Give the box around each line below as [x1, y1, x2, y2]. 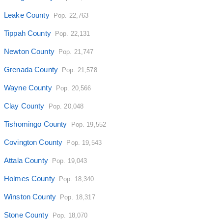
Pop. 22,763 [53, 12, 89, 20]
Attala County [4, 156, 48, 165]
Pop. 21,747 [58, 48, 94, 56]
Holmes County [4, 174, 55, 183]
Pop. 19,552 [71, 121, 107, 129]
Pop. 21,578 [62, 66, 97, 74]
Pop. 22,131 [55, 30, 90, 38]
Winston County [4, 192, 56, 201]
